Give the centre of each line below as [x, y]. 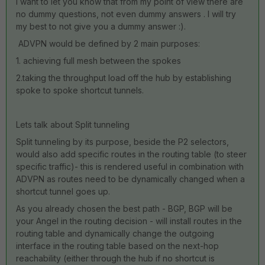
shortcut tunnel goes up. [63, 191]
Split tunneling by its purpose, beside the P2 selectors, [122, 142]
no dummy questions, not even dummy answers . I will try [126, 14]
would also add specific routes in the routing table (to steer [131, 154]
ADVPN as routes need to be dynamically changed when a [130, 179]
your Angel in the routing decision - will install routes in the [129, 221]
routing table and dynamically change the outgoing [115, 233]
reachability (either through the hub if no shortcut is [115, 258]
